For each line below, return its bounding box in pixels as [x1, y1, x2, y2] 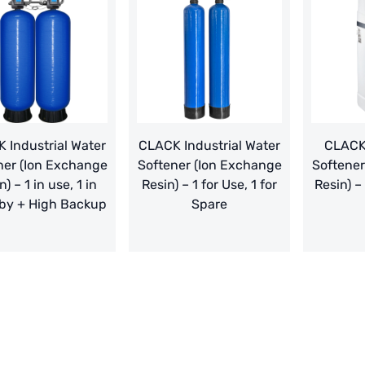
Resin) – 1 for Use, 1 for [142, 177, 277, 193]
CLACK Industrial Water [139, 138, 280, 154]
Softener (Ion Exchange [137, 157, 282, 174]
